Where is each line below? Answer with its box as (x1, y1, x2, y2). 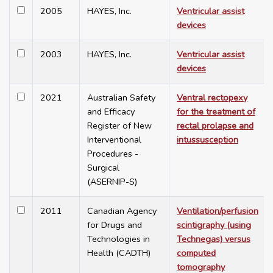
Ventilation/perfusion (177, 205, 258, 218)
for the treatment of (177, 105, 255, 118)
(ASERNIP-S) (87, 175, 137, 188)
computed (177, 247, 216, 260)
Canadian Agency (87, 205, 157, 218)
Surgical (87, 161, 119, 174)
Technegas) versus (177, 233, 250, 246)
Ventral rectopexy (177, 91, 247, 104)
